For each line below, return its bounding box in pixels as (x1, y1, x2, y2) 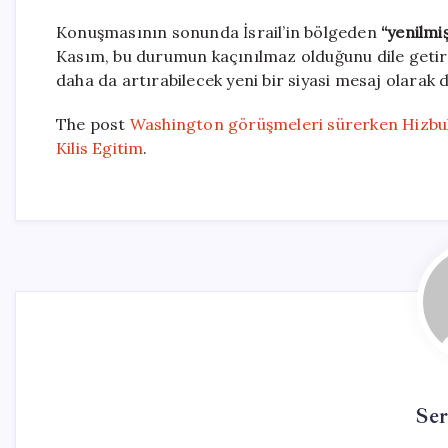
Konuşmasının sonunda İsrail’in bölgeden (56, 22, 381, 43)
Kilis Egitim (56, 138, 144, 159)
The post (56, 114, 130, 135)
